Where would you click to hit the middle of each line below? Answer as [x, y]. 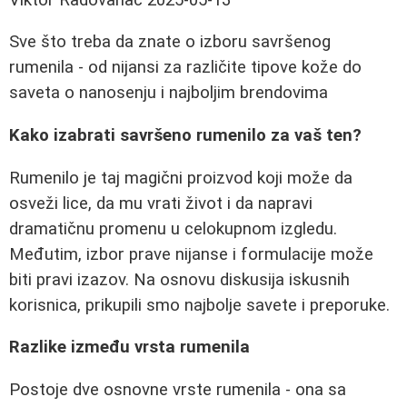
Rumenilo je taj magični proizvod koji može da [181, 178]
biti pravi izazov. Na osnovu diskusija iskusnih [179, 279]
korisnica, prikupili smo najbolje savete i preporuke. [199, 305]
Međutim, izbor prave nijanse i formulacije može [191, 254]
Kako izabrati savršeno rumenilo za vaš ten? [185, 136]
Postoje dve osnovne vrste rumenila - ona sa [178, 390]
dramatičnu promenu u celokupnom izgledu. [173, 228]
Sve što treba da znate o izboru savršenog [170, 42]
